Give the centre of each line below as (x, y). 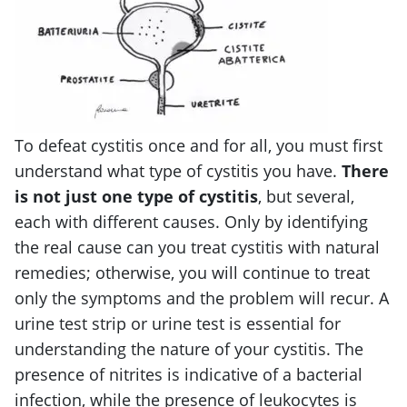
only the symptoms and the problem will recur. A (202, 298)
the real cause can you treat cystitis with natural (197, 247)
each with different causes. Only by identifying (191, 221)
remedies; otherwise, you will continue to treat (192, 272)
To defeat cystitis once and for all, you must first (199, 145)
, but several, (306, 196)
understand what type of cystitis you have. (178, 170)
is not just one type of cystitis (136, 196)
